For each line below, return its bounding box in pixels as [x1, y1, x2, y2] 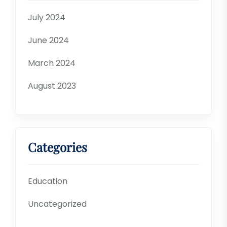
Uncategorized [28, 198, 87, 210]
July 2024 [28, 12, 65, 23]
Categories [28, 139, 87, 155]
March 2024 [28, 57, 75, 69]
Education [28, 175, 67, 187]
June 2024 [28, 34, 69, 46]
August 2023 [28, 80, 76, 92]
